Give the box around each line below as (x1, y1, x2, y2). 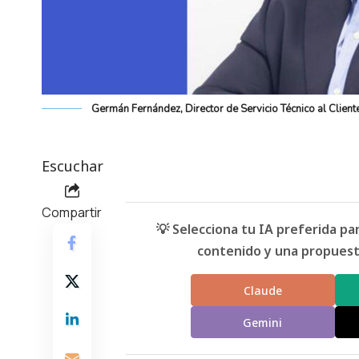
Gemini (243, 314, 283, 330)
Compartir (42, 204, 102, 222)
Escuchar (42, 156, 103, 176)
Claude (243, 282, 282, 298)
